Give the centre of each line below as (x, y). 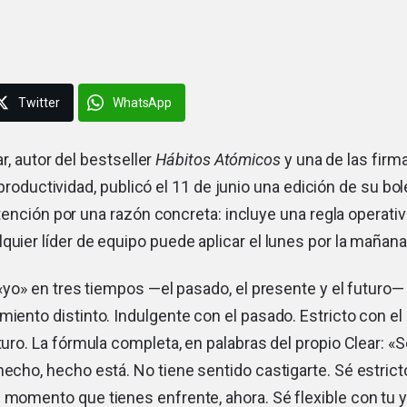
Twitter (39, 103)
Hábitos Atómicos (218, 160)
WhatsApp (142, 103)
